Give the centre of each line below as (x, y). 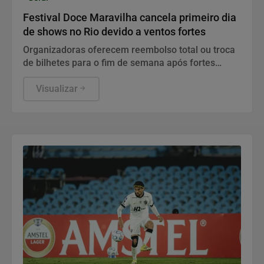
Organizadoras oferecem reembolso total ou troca (129, 49)
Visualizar (57, 88)
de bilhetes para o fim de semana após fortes (119, 62)
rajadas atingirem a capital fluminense (104, 75)
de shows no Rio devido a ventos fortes (114, 32)
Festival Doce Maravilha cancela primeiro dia (130, 17)
